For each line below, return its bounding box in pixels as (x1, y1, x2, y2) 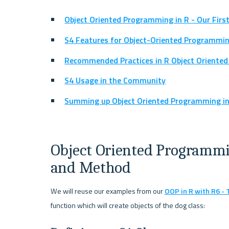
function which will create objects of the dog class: (50, 200, 205, 212)
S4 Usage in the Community (64, 74, 166, 87)
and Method (50, 158, 131, 177)
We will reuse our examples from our (50, 186, 165, 197)
